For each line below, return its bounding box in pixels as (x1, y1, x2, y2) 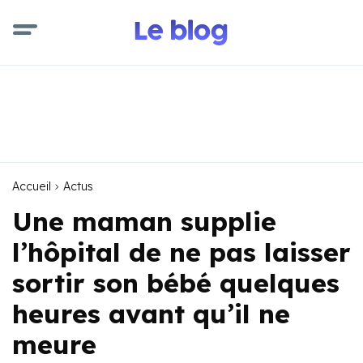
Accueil (12, 179, 51, 194)
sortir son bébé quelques (12, 267, 340, 299)
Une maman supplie (12, 205, 276, 237)
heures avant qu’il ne (12, 297, 290, 330)
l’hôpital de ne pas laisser (12, 236, 351, 268)
